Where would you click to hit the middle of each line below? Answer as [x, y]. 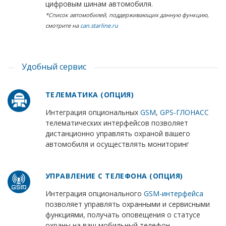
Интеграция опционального [94, 194]
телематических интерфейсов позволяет [117, 123]
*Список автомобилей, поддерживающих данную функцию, [127, 15]
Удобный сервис [54, 67]
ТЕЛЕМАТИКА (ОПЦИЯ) [90, 95]
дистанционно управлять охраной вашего [118, 134]
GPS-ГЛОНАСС [184, 112]
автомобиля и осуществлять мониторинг [117, 144]
